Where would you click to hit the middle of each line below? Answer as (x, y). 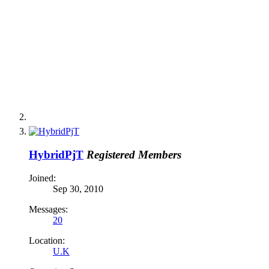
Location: (47, 240)
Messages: (48, 209)
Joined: (42, 178)
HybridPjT (56, 155)
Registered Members (134, 155)
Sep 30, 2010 (78, 189)
